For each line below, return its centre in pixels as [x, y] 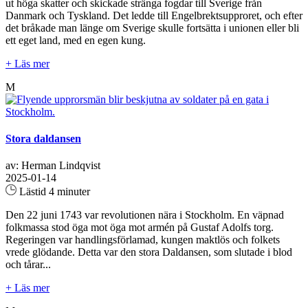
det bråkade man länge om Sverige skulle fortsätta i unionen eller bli [152, 27]
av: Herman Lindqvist [53, 166]
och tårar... [28, 265]
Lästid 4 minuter [53, 192]
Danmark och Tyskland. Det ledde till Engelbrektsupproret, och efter [154, 15]
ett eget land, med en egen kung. [76, 40]
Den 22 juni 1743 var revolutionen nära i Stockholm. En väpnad [145, 215]
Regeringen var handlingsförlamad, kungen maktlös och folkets [143, 240]
